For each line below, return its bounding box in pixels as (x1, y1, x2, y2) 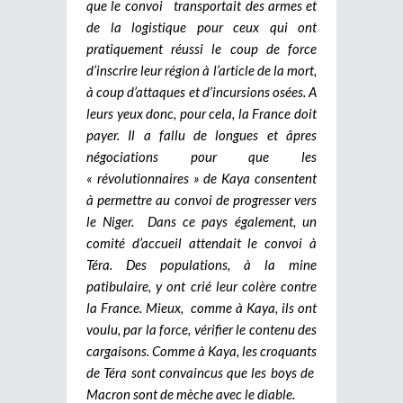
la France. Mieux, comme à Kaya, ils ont (86, 300, 317, 317)
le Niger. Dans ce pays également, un (86, 213, 317, 230)
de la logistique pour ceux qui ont (86, 19, 317, 36)
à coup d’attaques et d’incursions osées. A (86, 84, 317, 101)
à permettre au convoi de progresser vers (86, 192, 317, 209)
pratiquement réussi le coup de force (86, 40, 317, 58)
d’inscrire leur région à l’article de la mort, (86, 62, 317, 79)
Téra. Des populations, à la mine (86, 256, 317, 273)
